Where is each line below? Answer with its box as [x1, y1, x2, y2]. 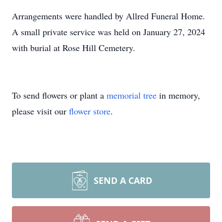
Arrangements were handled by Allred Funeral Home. [12, 10, 205, 22]
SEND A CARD [94, 174, 152, 186]
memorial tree [107, 89, 157, 101]
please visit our [12, 105, 69, 117]
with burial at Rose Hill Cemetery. [12, 42, 135, 54]
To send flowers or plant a [12, 89, 107, 101]
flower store [69, 105, 111, 117]
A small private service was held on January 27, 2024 [12, 26, 205, 38]
